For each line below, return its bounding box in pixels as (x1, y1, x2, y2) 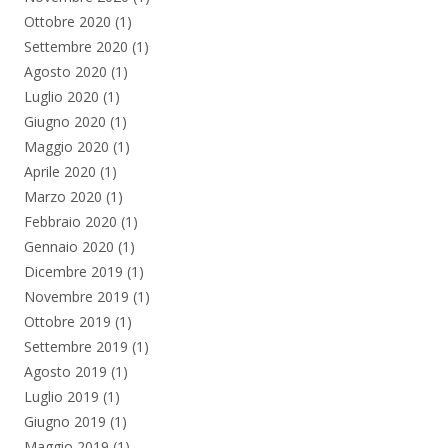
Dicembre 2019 (24, 261, 123, 281)
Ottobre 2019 (24, 311, 111, 331)
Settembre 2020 (24, 36, 128, 56)
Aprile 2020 (24, 161, 96, 181)
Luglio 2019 (24, 386, 99, 406)
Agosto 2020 (24, 61, 107, 81)
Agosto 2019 (24, 361, 107, 381)
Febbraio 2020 (24, 211, 117, 231)
